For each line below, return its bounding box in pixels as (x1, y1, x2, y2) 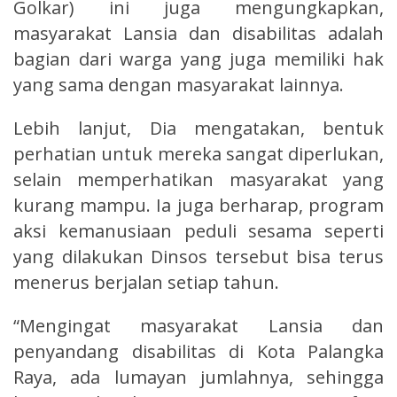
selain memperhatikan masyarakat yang (13, 167, 384, 191)
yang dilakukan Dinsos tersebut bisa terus (13, 244, 384, 269)
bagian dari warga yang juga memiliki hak (13, 46, 384, 71)
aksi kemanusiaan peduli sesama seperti (13, 218, 384, 243)
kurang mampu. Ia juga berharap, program (13, 192, 384, 217)
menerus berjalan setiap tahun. (13, 269, 279, 294)
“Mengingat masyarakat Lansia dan (13, 313, 384, 338)
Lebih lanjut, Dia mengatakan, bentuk (13, 115, 384, 140)
